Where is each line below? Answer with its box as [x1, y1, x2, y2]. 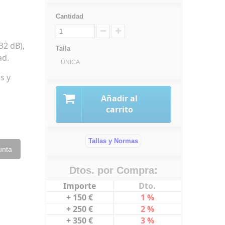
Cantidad [55, 13, 83, 20]
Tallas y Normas [88, 137, 139, 145]
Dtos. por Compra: [69, 165, 158, 176]
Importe [63, 180, 96, 191]
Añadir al [101, 93, 138, 104]
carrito [105, 104, 133, 115]
